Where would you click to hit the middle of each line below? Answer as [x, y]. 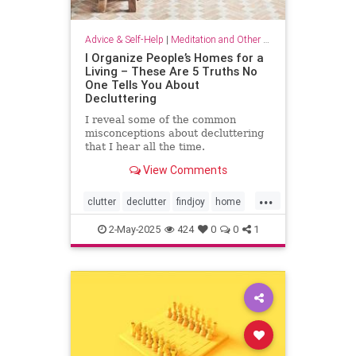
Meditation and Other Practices [217, 39]
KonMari [182, 227]
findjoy [191, 202]
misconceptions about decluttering [174, 133]
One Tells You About [142, 84]
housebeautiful [120, 227]
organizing [111, 253]
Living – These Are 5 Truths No [171, 71]
